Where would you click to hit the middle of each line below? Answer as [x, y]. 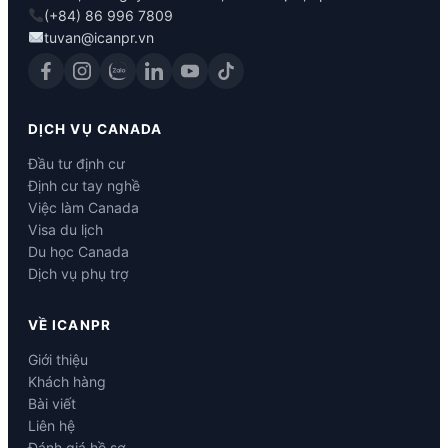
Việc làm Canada [83, 208]
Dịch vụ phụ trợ [78, 274]
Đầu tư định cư [76, 164]
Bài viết [52, 404]
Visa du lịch [65, 230]
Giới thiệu [58, 360]
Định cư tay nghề [84, 186]
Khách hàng [67, 382]
